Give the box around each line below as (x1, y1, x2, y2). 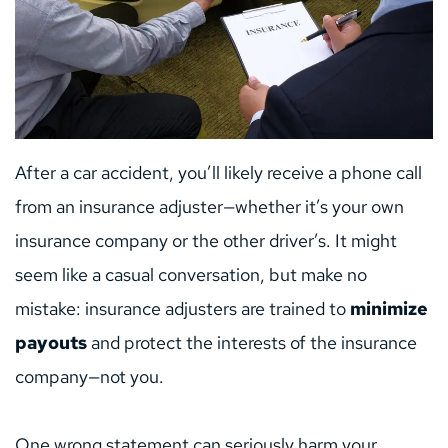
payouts (15, 331, 87, 355)
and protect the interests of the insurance (87, 331, 417, 355)
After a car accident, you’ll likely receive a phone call (15, 161, 422, 185)
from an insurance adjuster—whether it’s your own (15, 195, 404, 219)
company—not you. (15, 365, 164, 389)
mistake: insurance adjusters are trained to (15, 297, 350, 321)
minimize (350, 297, 428, 321)
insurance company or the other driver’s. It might (15, 229, 397, 253)
